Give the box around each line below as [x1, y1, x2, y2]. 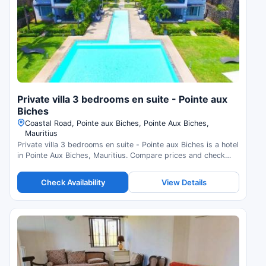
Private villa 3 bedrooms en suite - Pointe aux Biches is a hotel [17, 140, 239, 150]
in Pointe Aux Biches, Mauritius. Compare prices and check [17, 151, 225, 160]
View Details [161, 177, 207, 187]
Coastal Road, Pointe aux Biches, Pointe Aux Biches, [25, 119, 209, 128]
